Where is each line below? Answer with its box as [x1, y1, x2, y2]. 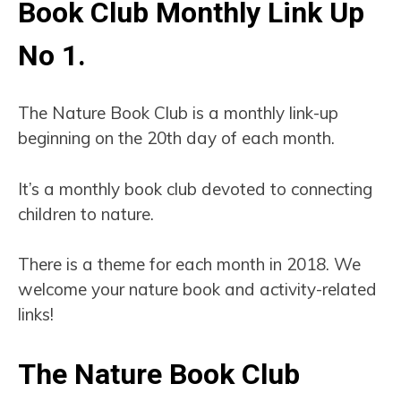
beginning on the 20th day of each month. [18, 127, 335, 149]
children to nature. [18, 202, 154, 225]
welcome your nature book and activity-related [18, 278, 377, 301]
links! [18, 303, 54, 326]
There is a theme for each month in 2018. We [18, 253, 361, 276]
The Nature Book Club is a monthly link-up [18, 102, 338, 124]
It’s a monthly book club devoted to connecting [18, 177, 372, 200]
